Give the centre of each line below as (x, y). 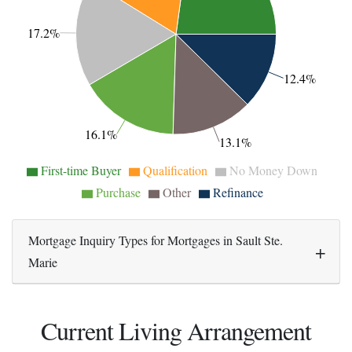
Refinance (238, 192)
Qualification (175, 170)
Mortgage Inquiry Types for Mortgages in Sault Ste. (156, 240)
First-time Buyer (81, 170)
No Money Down (273, 170)
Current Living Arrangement (176, 330)
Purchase (118, 192)
